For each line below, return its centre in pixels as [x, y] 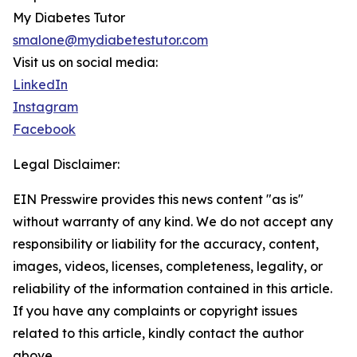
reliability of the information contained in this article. [173, 289]
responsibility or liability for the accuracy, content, [166, 244]
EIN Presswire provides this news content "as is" [158, 200]
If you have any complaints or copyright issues [155, 311]
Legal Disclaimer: [66, 165]
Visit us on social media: [85, 63]
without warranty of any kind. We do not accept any [173, 222]
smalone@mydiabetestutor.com [110, 40]
